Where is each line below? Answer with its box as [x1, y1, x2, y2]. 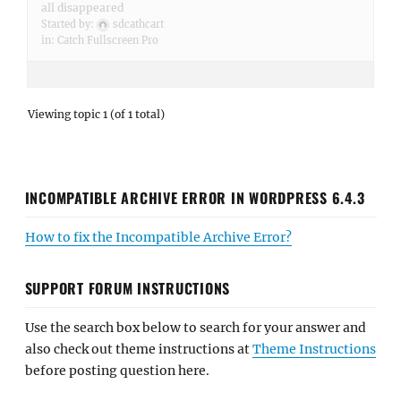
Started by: [41, 18, 97, 30]
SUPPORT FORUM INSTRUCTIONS [24, 277, 230, 299]
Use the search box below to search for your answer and [24, 319, 366, 336]
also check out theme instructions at [24, 340, 252, 357]
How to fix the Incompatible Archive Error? [24, 228, 292, 245]
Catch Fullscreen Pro [57, 34, 158, 47]
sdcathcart [113, 18, 164, 30]
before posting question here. [24, 362, 209, 379]
